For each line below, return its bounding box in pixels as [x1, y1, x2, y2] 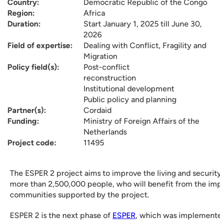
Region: [7, 8, 35, 18]
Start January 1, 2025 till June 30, [83, 19, 202, 28]
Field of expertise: [7, 41, 73, 50]
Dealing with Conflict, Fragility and [83, 41, 206, 50]
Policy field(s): [7, 62, 59, 72]
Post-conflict [83, 62, 130, 72]
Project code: [7, 138, 56, 147]
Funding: [7, 116, 39, 126]
